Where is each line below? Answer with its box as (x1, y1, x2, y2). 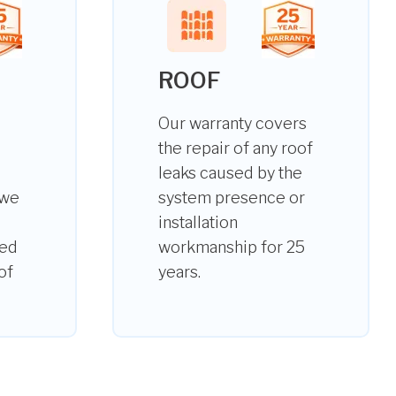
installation (158, 213, 238, 232)
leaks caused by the (158, 164, 302, 182)
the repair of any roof (158, 139, 313, 157)
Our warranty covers (158, 114, 307, 133)
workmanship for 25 (158, 238, 305, 256)
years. (158, 263, 201, 281)
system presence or (158, 188, 305, 207)
